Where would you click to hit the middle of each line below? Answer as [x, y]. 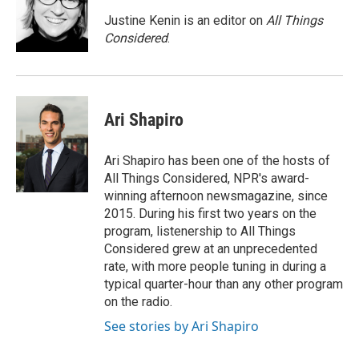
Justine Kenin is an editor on [185, 20]
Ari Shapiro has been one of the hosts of [217, 161]
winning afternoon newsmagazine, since [216, 196]
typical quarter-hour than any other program [224, 284]
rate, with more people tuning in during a [215, 266]
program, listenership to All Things [200, 231]
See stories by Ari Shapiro [182, 326]
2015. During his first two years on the [210, 214]
